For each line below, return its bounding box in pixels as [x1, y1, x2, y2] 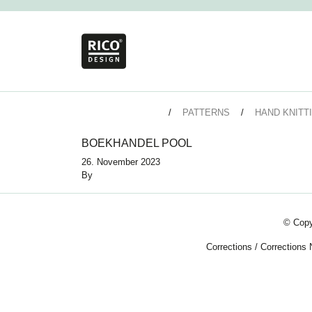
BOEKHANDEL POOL [81, 137, 192, 150]
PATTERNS [182, 107, 230, 118]
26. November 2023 [81, 157, 160, 168]
